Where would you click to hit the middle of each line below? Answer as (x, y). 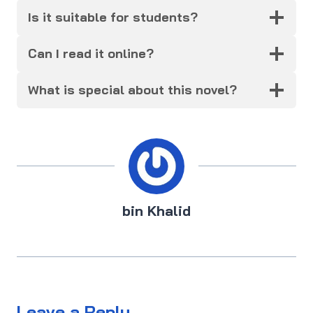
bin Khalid (156, 211)
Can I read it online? (91, 54)
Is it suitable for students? (113, 17)
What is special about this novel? (132, 90)
